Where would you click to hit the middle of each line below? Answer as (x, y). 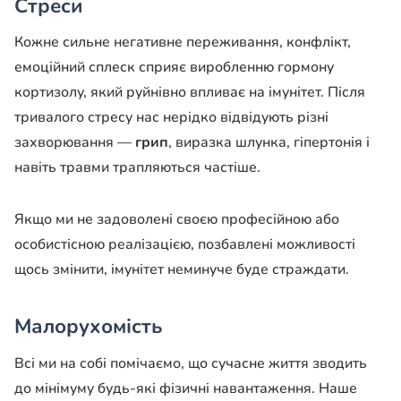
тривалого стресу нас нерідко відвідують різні (171, 118)
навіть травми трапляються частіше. (137, 168)
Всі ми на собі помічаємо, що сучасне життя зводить (191, 364)
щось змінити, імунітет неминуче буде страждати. (182, 270)
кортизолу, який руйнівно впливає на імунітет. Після (190, 93)
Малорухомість (88, 327)
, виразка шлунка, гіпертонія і (269, 143)
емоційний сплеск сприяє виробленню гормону (174, 68)
